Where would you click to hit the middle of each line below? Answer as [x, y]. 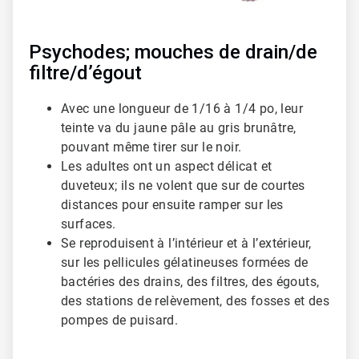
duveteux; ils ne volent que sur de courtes [183, 186]
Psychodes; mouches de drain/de [173, 52]
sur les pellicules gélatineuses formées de [185, 263]
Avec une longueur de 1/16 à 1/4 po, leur [182, 109]
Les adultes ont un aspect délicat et [167, 167]
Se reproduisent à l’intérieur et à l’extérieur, [186, 244]
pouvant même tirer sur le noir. [151, 147]
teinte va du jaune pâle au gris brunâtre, [179, 128]
